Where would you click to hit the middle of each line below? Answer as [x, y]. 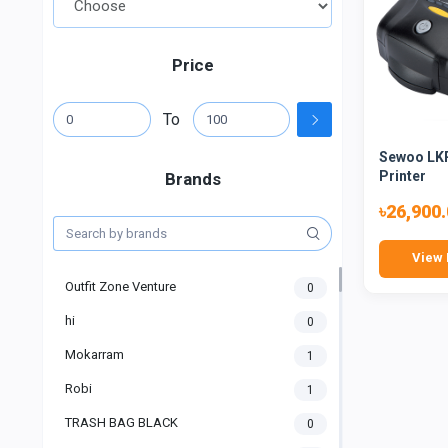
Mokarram [94, 355]
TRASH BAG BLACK [121, 423]
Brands [192, 179]
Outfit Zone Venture [120, 287]
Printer [402, 175]
